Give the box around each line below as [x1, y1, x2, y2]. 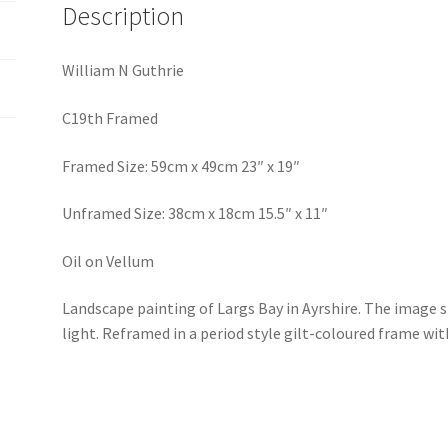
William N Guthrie [62, 60, 185, 81]
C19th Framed [62, 107, 159, 128]
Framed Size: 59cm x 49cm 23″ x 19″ [62, 155, 301, 176]
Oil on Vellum [62, 250, 155, 271]
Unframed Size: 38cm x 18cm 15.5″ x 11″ [62, 203, 329, 224]
